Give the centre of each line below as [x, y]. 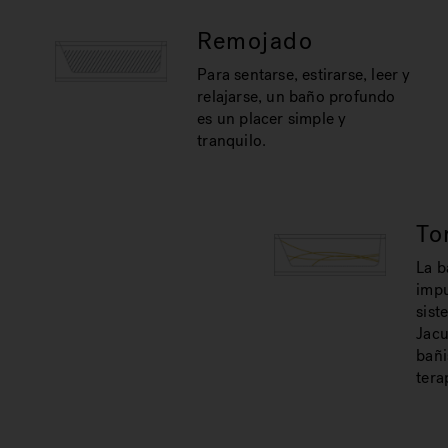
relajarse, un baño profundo [296, 96]
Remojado [255, 41]
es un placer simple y [272, 118]
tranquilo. [232, 140]
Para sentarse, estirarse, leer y [304, 74]
